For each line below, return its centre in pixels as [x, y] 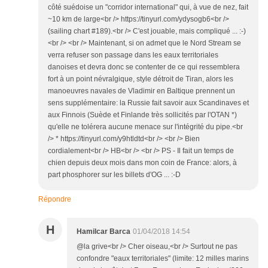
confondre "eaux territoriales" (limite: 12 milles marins [163, 259]
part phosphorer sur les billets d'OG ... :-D [114, 175]
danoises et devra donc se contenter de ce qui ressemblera [144, 67]
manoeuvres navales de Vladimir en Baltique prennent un [141, 91]
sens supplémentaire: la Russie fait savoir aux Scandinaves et [148, 103]
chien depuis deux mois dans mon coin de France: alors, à [142, 163]
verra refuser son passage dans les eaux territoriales [133, 55]
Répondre [55, 200]
